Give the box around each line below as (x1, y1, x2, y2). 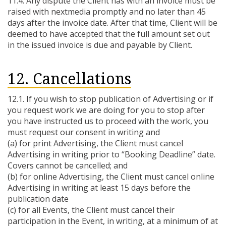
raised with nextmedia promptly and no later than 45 (8, 6, 206, 17)
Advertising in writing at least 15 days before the (8, 182, 191, 193)
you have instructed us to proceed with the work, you (8, 116, 208, 127)
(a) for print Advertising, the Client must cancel (8, 138, 183, 149)
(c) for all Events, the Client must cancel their (8, 204, 175, 215)
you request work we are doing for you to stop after (8, 104, 205, 116)
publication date (8, 193, 69, 204)
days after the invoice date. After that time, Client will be (8, 17, 217, 28)
